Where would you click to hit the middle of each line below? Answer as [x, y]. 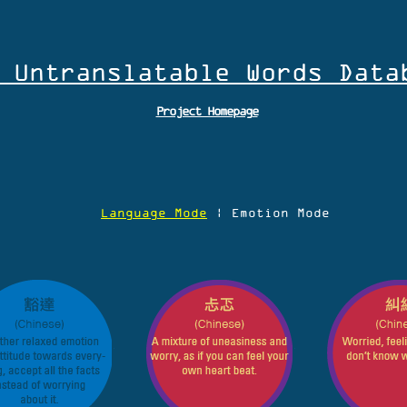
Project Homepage [207, 111]
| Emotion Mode [273, 213]
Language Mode [154, 213]
